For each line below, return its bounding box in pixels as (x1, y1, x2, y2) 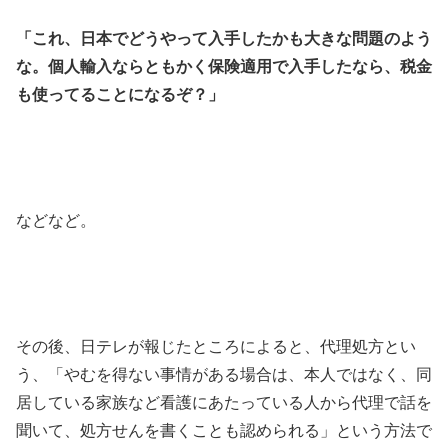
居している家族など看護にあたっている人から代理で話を (16, 394, 432, 412)
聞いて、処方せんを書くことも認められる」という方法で (16, 422, 432, 440)
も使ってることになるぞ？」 (16, 85, 224, 103)
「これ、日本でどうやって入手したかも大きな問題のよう (16, 29, 432, 47)
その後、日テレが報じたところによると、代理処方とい (16, 338, 416, 356)
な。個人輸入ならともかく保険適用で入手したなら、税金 (16, 57, 432, 75)
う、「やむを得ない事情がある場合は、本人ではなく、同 (16, 366, 432, 384)
